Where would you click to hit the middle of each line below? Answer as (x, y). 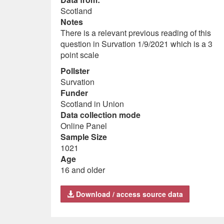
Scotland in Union (92, 104)
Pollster (75, 71)
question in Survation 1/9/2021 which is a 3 (136, 44)
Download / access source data (128, 194)
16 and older (83, 170)
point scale (80, 55)
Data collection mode (100, 115)
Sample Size (84, 137)
